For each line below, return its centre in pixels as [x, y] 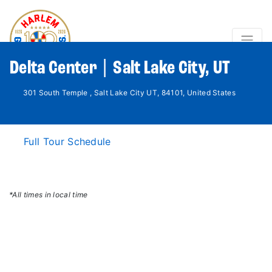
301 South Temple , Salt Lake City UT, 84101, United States [129, 93]
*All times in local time [49, 195]
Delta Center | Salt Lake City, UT [120, 69]
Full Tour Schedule [67, 141]
